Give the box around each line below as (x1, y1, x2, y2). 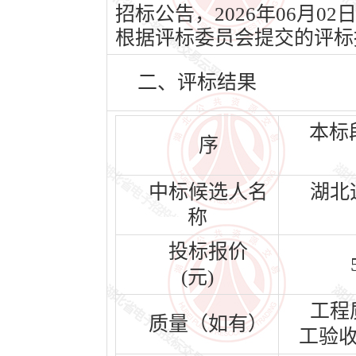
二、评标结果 (137, 72, 257, 93)
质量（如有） (149, 313, 268, 335)
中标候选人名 (149, 181, 268, 203)
